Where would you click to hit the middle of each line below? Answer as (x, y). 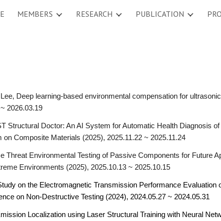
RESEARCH (94, 14)
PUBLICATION (160, 14)
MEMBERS (35, 14)
